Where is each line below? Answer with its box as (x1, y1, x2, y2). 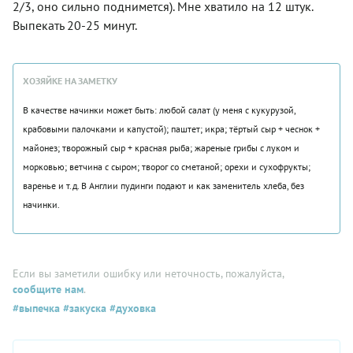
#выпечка (13, 301, 60, 316)
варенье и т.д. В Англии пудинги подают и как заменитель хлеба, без (23, 180, 304, 192)
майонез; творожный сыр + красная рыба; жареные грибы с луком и (23, 142, 299, 154)
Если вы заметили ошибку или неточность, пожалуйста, (13, 266, 284, 281)
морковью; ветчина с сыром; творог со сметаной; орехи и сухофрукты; (23, 161, 310, 173)
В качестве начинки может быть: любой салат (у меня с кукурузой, (23, 104, 295, 117)
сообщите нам (13, 282, 84, 297)
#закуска (60, 301, 106, 316)
